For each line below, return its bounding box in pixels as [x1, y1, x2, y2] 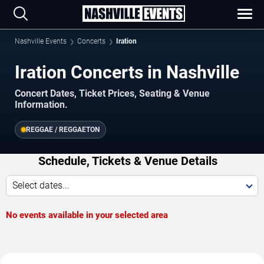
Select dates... [12, 179, 70, 191]
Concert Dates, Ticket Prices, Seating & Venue [15, 87, 210, 99]
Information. [15, 98, 68, 110]
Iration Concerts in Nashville [15, 62, 239, 82]
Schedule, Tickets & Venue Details [38, 153, 217, 168]
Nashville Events [15, 37, 67, 45]
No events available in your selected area [6, 209, 168, 220]
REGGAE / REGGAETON [26, 125, 100, 134]
